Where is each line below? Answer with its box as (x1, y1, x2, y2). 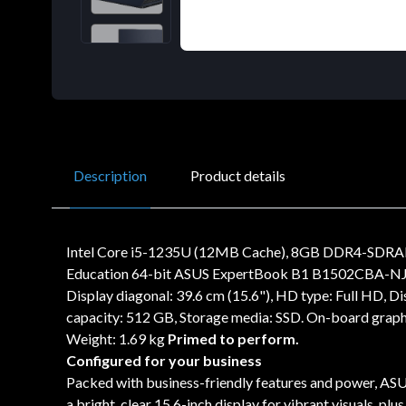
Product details (190, 166, 285, 184)
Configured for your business (66, 351, 262, 369)
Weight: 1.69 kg (66, 329, 168, 347)
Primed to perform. (168, 329, 299, 347)
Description (73, 166, 147, 184)
